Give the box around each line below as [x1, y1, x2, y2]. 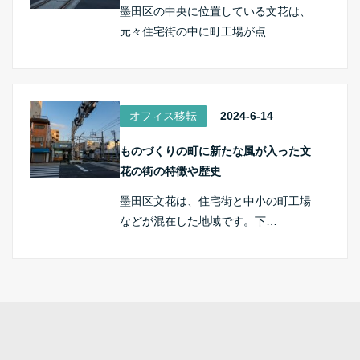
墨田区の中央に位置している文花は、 [120, 5, 312, 18]
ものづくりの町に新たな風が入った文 [120, 145, 312, 158]
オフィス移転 [129, 109, 198, 123]
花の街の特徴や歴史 [120, 165, 222, 178]
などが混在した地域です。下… [120, 215, 278, 228]
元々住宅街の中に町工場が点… [120, 25, 278, 39]
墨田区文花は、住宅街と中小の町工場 [120, 194, 312, 208]
